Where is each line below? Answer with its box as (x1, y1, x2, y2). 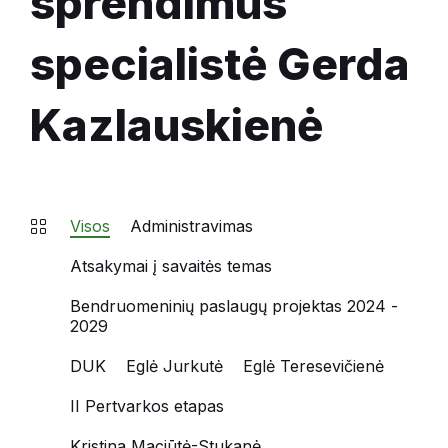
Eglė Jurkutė (126, 356, 223, 377)
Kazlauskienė (30, 98, 323, 153)
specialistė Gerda (30, 37, 410, 92)
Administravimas (130, 216, 253, 237)
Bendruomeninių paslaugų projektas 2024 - (70, 296, 398, 317)
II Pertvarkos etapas (70, 396, 224, 417)
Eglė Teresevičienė (243, 356, 384, 377)
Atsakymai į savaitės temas (70, 256, 272, 277)
